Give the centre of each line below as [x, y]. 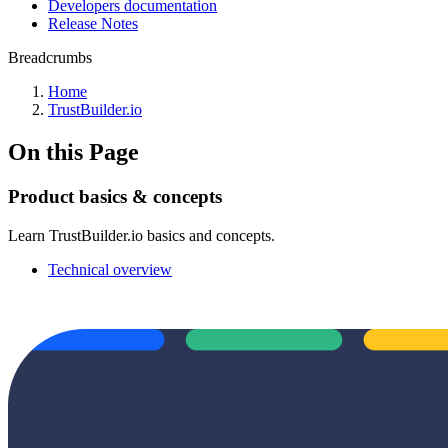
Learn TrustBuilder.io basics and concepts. [141, 235]
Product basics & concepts [115, 196]
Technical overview [110, 269]
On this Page [73, 151]
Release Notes [93, 23]
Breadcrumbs [50, 57]
